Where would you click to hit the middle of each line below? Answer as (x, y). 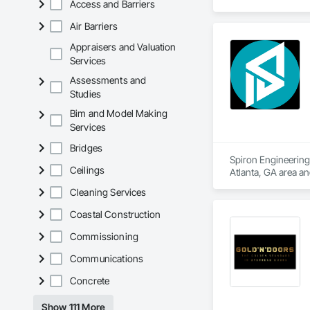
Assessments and (108, 80)
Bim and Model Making (119, 113)
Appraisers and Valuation (123, 47)
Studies (86, 94)
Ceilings (88, 170)
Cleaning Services (108, 192)
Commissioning (104, 237)
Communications (107, 259)
